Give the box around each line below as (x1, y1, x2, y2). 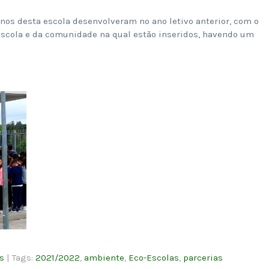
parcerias (183, 252, 223, 263)
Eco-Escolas (128, 252, 179, 263)
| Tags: (7, 252, 35, 263)
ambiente (84, 252, 124, 263)
